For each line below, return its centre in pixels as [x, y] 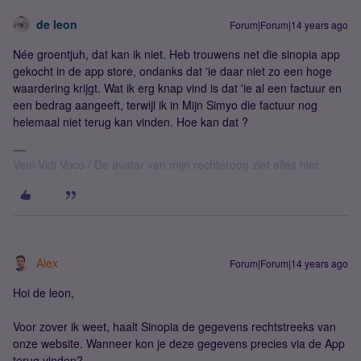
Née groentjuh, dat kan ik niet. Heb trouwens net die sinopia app [176, 54]
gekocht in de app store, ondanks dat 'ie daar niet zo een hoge [172, 71]
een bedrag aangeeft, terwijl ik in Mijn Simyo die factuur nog [165, 105]
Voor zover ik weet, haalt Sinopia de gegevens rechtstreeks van [174, 326]
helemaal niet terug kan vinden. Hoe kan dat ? [131, 122]
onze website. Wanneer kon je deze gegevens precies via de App [179, 343]
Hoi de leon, [44, 293]
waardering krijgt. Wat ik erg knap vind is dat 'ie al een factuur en [177, 88]
